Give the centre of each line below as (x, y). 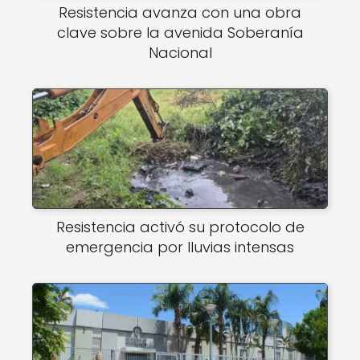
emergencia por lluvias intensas (180, 247)
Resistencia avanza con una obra (180, 12)
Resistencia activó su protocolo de (180, 227)
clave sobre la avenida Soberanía (180, 33)
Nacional (180, 53)
